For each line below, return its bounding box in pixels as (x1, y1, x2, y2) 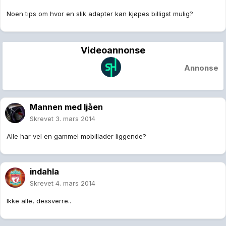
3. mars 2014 (55, 115, 95, 123)
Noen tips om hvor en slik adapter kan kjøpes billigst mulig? (7, 10, 193, 18)
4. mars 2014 (55, 179, 95, 188)
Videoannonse (81, 45, 145, 56)
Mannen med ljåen (30, 102, 103, 112)
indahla (30, 166, 59, 177)
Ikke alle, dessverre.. (7, 197, 71, 205)
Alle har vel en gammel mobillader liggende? (7, 132, 146, 141)
